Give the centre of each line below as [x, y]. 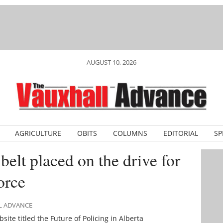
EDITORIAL [180, 133]
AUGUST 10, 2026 [111, 62]
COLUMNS [130, 133]
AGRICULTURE [38, 133]
